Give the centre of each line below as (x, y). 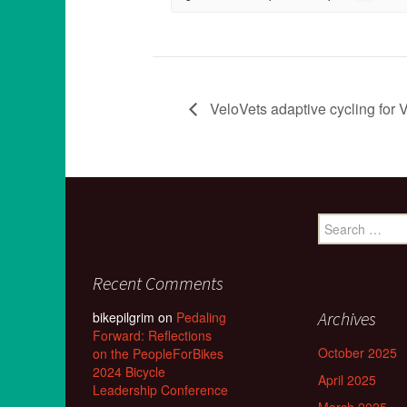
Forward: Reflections (152, 336)
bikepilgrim (124, 318)
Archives (347, 319)
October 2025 (357, 353)
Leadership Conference (160, 390)
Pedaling (201, 318)
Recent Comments (158, 283)
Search (338, 222)
